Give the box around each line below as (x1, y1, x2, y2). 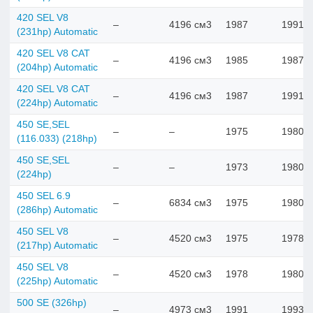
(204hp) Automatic (17, 61, 98, 73)
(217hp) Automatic (17, 240, 98, 251)
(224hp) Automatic (17, 97, 98, 108)
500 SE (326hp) (17, 297, 87, 308)
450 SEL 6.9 (17, 190, 71, 201)
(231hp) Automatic (17, 26, 98, 37)
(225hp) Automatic (17, 275, 98, 286)
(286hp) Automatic (17, 204, 98, 215)
